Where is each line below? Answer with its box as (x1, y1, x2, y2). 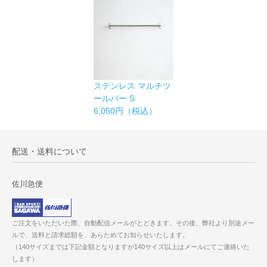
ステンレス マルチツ (94, 80, 172, 91)
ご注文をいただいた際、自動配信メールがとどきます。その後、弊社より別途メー (12, 219, 254, 227)
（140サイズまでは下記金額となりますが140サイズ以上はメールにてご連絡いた (12, 243, 250, 251)
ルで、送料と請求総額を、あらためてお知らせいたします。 (12, 231, 189, 239)
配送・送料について (12, 146, 87, 156)
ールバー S (94, 93, 135, 103)
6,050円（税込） (94, 105, 157, 116)
